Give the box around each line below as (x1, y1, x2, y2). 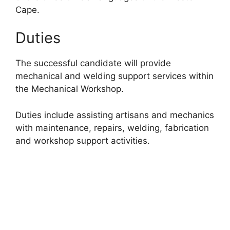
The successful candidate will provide (15, 58, 171, 69)
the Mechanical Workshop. (15, 84, 124, 94)
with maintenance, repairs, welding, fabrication (15, 122, 209, 133)
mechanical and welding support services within (15, 71, 214, 82)
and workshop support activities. (15, 135, 150, 146)
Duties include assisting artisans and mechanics (15, 109, 214, 120)
